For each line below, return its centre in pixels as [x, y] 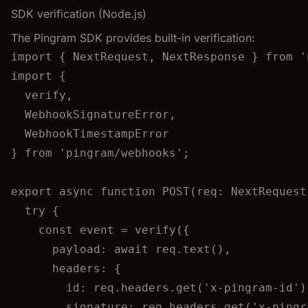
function [128, 191]
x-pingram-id [252, 287]
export [32, 191]
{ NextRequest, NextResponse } [159, 56]
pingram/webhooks [121, 153]
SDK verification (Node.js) [79, 13]
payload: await [104, 249]
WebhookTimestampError [97, 133]
